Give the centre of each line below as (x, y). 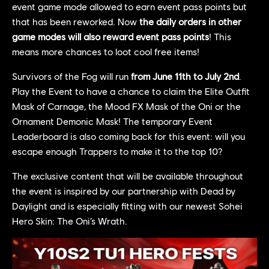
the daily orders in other (190, 21)
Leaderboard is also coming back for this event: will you (128, 136)
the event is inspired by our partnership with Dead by (124, 190)
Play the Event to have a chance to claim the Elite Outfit (131, 91)
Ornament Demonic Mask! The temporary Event (112, 121)
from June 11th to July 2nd (185, 76)
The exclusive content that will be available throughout (128, 175)
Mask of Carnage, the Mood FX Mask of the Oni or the (126, 106)
